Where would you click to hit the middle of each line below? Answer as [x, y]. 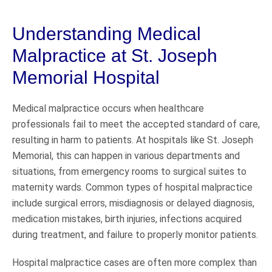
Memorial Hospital [86, 77]
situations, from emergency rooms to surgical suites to [129, 171]
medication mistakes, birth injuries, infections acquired [127, 219]
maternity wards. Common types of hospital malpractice [132, 187]
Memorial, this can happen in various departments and [126, 155]
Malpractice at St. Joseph [115, 55]
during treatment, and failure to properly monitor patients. [135, 234]
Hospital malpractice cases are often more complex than [134, 262]
